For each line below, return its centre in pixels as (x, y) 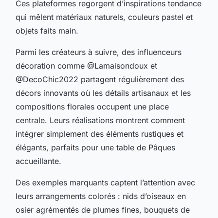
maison (116, 65)
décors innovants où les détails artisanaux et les (103, 93)
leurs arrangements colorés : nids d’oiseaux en (101, 196)
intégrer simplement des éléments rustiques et (100, 134)
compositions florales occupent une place (92, 106)
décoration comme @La (59, 65)
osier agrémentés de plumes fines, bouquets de (103, 209)
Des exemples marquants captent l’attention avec (105, 182)
